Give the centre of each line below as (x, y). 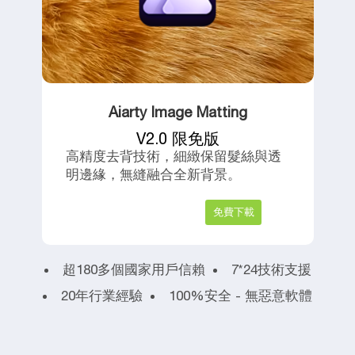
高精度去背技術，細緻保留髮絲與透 (173, 156)
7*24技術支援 (271, 269)
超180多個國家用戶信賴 (134, 269)
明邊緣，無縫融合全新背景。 (153, 174)
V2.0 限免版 (177, 138)
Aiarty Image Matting (177, 112)
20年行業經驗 (102, 296)
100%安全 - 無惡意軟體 (240, 296)
